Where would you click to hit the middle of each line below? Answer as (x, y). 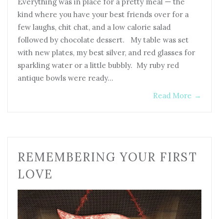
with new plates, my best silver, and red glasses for (106, 52)
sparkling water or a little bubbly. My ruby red (98, 65)
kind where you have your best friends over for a (103, 14)
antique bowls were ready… (66, 78)
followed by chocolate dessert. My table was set (103, 40)
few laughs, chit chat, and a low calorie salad (94, 27)
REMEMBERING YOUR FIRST (108, 157)
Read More (172, 95)
